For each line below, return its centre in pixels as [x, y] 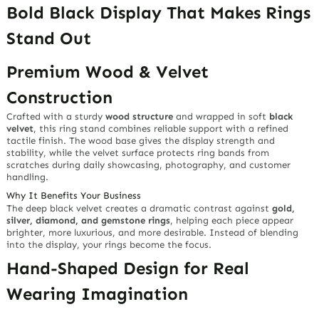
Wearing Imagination [98, 294]
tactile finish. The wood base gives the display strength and [141, 141]
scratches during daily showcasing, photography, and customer [149, 165]
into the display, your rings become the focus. [109, 244]
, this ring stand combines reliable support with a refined [161, 129]
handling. [28, 177]
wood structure [140, 117]
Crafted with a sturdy [56, 117]
